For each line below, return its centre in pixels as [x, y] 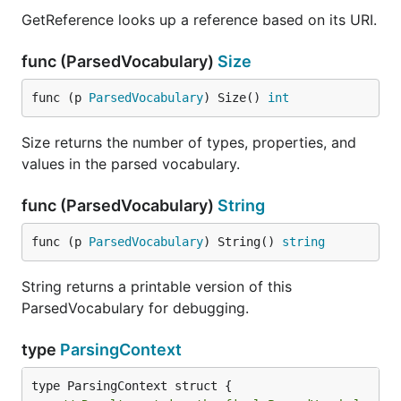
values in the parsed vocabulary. [131, 164]
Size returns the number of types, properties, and [189, 142]
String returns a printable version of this [157, 286]
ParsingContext [121, 350]
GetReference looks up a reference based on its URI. [199, 20]
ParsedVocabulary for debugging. [135, 308]
